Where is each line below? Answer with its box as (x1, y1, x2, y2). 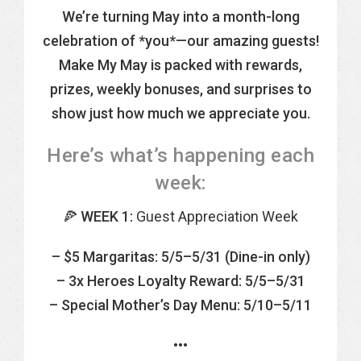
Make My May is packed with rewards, (59, 56, 302, 73)
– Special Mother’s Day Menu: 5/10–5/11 (49, 297, 312, 313)
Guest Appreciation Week (133, 208, 298, 225)
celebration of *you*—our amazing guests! (42, 32, 319, 49)
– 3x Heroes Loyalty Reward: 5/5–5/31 (56, 272, 305, 289)
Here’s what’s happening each (47, 144, 314, 167)
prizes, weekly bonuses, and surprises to (49, 81, 312, 98)
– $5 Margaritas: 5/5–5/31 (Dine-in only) (51, 248, 310, 265)
